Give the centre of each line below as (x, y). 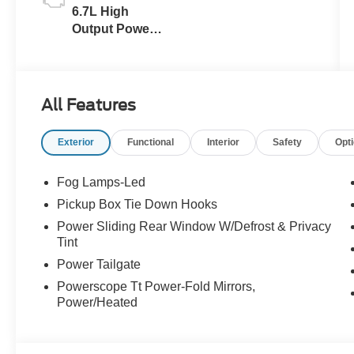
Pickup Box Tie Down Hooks (137, 205)
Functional (151, 143)
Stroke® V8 (106, 47)
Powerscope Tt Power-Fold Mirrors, (156, 287)
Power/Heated (98, 303)
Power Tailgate (99, 265)
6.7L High (101, 12)
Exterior (76, 143)
